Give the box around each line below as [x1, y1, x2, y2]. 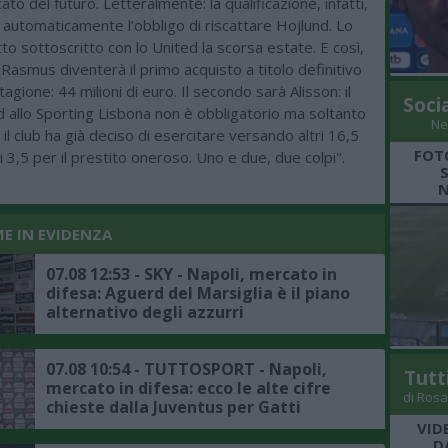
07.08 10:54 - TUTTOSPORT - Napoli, [46, 357, 327, 380]
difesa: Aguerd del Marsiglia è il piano [46, 281, 350, 304]
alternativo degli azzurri [46, 300, 244, 323]
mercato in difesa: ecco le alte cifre [46, 376, 331, 399]
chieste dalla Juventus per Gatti [46, 395, 301, 418]
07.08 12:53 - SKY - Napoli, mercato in [46, 262, 337, 285]
